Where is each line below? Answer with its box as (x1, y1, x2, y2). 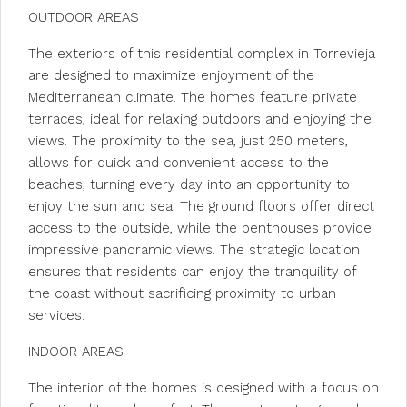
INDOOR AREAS (28, 343, 124, 360)
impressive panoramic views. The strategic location (28, 242, 360, 258)
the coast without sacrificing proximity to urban (28, 285, 336, 302)
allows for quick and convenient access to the (28, 154, 329, 171)
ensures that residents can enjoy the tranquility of (28, 263, 356, 280)
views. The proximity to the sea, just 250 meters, (28, 133, 348, 149)
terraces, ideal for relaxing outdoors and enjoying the (28, 111, 372, 127)
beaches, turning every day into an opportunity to (28, 176, 350, 193)
